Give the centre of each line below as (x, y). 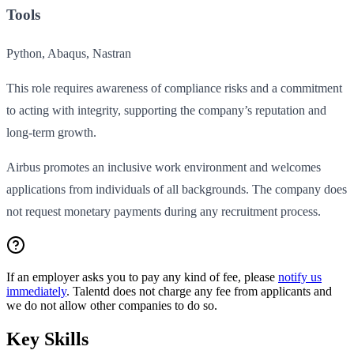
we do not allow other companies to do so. (112, 305)
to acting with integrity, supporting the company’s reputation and (166, 110)
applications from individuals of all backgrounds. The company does (177, 189)
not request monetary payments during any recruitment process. (164, 211)
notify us (300, 277)
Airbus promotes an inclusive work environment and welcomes (164, 167)
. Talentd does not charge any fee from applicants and (199, 291)
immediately (36, 291)
